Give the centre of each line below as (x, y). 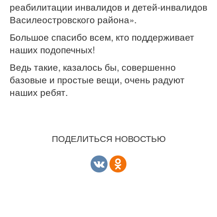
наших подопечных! (52, 49)
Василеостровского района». (73, 19)
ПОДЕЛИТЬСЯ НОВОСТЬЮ (108, 138)
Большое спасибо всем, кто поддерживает (102, 37)
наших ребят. (39, 92)
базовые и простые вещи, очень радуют (97, 79)
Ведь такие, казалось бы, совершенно (93, 67)
